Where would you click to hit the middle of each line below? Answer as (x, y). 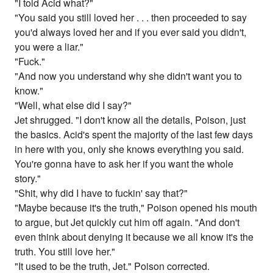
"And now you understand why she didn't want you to (129, 76)
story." (28, 179)
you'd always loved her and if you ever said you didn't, (131, 32)
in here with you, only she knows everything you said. (129, 149)
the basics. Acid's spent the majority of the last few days (134, 135)
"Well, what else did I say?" (73, 105)
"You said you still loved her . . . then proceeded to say (131, 18)
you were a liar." (49, 47)
